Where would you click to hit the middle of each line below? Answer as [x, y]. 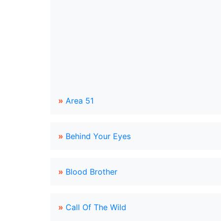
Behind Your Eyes [98, 136]
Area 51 [80, 101]
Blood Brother [92, 172]
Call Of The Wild [96, 207]
